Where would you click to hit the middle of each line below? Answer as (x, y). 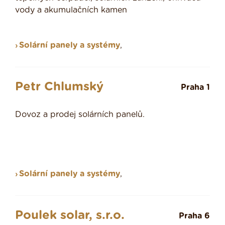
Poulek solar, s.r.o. (70, 216)
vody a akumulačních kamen (71, 10)
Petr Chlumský (59, 87)
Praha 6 (194, 216)
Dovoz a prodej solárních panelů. (80, 115)
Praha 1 (195, 88)
